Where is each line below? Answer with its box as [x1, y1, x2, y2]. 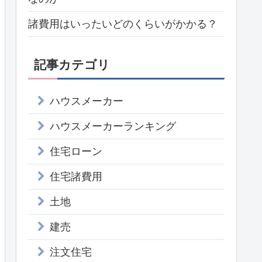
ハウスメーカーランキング [50, 120, 176, 133]
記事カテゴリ [34, 58, 110, 72]
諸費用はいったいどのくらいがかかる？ [28, 18, 218, 30]
